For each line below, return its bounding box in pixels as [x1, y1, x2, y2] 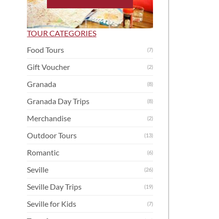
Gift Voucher [27, 62, 70, 71]
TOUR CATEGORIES [27, 28, 97, 38]
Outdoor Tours [27, 130, 77, 140]
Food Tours [27, 44, 65, 54]
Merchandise [27, 113, 71, 123]
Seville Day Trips [27, 181, 82, 191]
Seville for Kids [27, 198, 77, 208]
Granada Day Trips [27, 96, 90, 106]
